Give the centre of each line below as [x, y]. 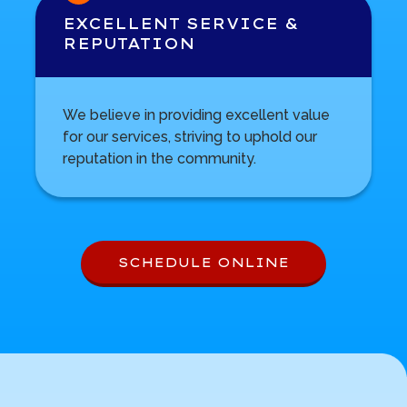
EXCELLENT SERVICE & [180, 24]
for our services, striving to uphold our [189, 137]
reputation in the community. [159, 159]
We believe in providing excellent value [196, 115]
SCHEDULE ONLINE [203, 262]
